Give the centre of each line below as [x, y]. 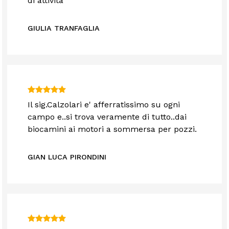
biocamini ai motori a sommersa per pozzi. [112, 129]
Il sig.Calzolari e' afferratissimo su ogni [104, 105]
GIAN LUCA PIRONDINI [67, 157]
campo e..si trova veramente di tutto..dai [107, 117]
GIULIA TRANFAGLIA [64, 28]
